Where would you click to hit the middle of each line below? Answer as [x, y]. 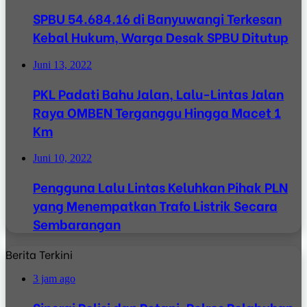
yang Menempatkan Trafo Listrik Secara [155, 206]
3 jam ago [54, 278]
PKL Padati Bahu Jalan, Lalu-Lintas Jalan [158, 93]
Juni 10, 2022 [62, 158]
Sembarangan [77, 224]
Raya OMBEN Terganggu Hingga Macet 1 [157, 112]
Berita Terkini [39, 254]
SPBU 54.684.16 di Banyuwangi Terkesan [157, 19]
